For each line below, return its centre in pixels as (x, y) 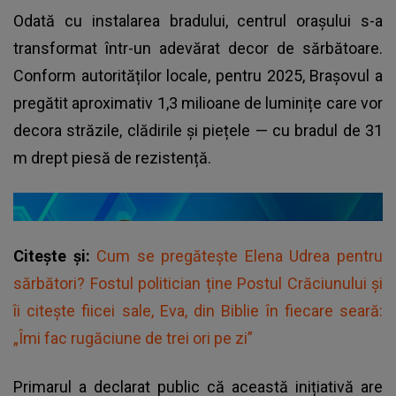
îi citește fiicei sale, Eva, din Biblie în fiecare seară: (198, 311)
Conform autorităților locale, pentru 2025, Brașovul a (198, 76)
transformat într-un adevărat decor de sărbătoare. (198, 49)
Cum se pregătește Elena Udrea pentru (240, 256)
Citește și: (55, 256)
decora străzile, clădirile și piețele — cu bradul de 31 (198, 131)
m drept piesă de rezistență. (114, 158)
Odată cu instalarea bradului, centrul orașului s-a (198, 21)
